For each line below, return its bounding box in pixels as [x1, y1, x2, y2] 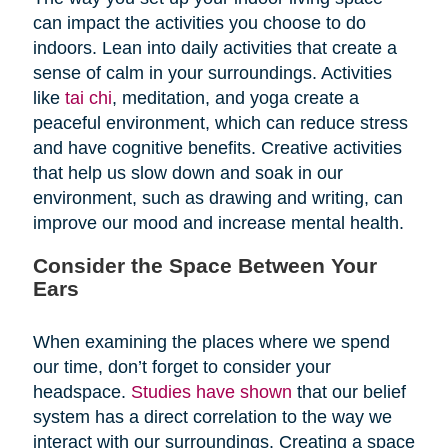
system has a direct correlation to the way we [32, 407, 392, 428]
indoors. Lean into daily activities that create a [32, 38, 397, 59]
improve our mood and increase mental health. [32, 213, 404, 234]
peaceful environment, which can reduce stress [32, 113, 408, 134]
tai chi [59, 88, 112, 109]
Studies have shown [130, 382, 292, 403]
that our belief [291, 382, 406, 403]
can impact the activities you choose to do [32, 13, 366, 34]
